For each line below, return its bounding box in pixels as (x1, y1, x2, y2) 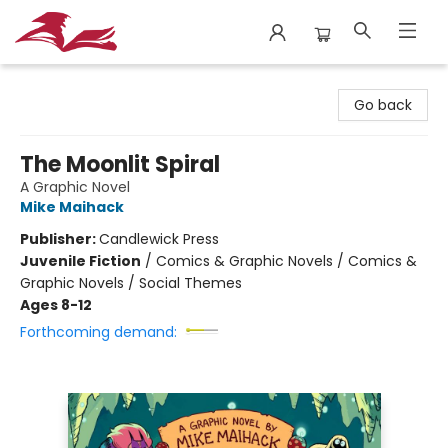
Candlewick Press (99, 229, 219, 249)
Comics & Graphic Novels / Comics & (156, 251, 417, 271)
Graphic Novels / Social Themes (20, 273, 242, 293)
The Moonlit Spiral (20, 149, 220, 180)
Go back (354, 95, 412, 115)
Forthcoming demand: (20, 322, 177, 342)
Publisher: (20, 229, 99, 249)
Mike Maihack (20, 197, 124, 217)
